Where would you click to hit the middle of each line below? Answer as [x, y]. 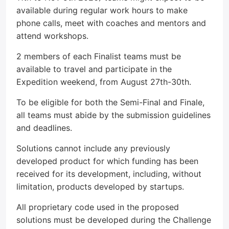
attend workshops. [52, 36]
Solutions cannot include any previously [93, 148]
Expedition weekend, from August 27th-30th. [104, 82]
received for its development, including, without [109, 174]
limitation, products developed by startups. [100, 187]
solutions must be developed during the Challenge [114, 220]
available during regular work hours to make [102, 10]
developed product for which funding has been [107, 161]
